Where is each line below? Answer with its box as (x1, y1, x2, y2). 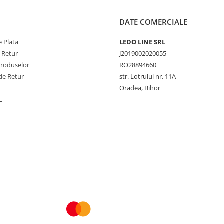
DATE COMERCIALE (119, 17, 187, 27)
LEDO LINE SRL (119, 37, 165, 46)
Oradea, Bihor (119, 83, 160, 92)
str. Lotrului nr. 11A (119, 72, 176, 81)
